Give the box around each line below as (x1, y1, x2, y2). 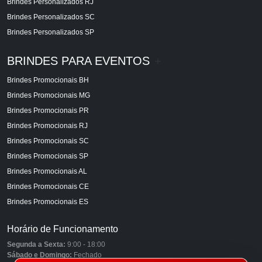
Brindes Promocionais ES (7, 197, 88, 206)
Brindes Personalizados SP (7, 27, 94, 36)
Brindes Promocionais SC (7, 136, 89, 145)
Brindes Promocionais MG (7, 91, 90, 99)
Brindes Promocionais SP (7, 151, 88, 160)
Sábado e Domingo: (7, 250, 72, 259)
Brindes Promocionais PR (7, 106, 89, 115)
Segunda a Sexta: (7, 240, 65, 249)
